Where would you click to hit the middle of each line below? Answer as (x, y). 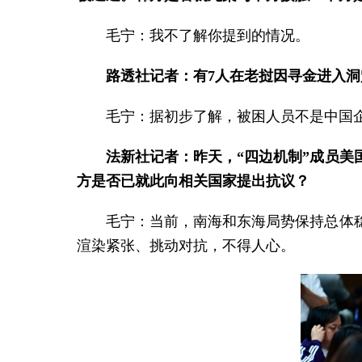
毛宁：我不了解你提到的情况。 (208, 36)
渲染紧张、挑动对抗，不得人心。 (186, 246)
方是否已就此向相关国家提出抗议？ (193, 181)
